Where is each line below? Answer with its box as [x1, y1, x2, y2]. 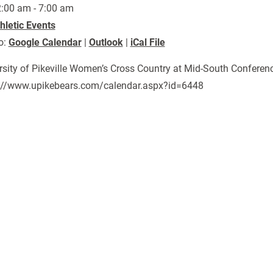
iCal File [130, 37, 165, 48]
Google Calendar [8, 37, 82, 48]
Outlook [88, 37, 123, 48]
